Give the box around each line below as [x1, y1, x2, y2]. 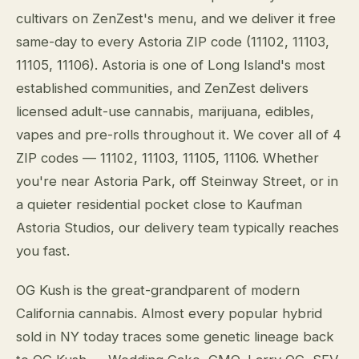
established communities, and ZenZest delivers [16, 80, 309, 96]
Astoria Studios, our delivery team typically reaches [16, 220, 339, 236]
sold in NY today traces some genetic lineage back [16, 329, 334, 345]
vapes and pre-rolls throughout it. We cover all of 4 [16, 127, 341, 143]
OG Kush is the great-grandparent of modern [16, 282, 300, 299]
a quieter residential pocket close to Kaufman [16, 196, 302, 212]
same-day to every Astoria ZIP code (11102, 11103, [16, 34, 329, 50]
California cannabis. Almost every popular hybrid [16, 305, 322, 322]
